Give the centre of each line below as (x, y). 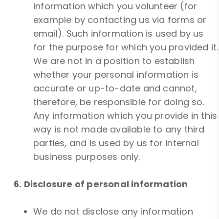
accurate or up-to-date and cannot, (115, 88)
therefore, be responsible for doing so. (119, 102)
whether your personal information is (116, 75)
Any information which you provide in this (125, 116)
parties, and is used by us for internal (116, 143)
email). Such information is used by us (119, 34)
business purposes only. (87, 157)
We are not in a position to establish (114, 61)
